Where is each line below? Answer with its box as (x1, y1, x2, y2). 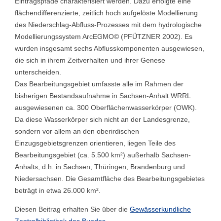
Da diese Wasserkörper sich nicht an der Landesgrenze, (15, 115, 190, 123)
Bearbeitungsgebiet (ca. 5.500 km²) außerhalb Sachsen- (15, 151, 191, 159)
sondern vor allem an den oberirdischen (15, 127, 139, 135)
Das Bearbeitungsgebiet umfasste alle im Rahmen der (15, 80, 184, 88)
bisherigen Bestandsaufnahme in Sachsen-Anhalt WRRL (15, 92, 190, 100)
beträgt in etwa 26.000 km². (15, 186, 101, 194)
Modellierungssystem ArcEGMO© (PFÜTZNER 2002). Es (15, 33, 192, 40)
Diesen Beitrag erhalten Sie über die (15, 205, 130, 213)
